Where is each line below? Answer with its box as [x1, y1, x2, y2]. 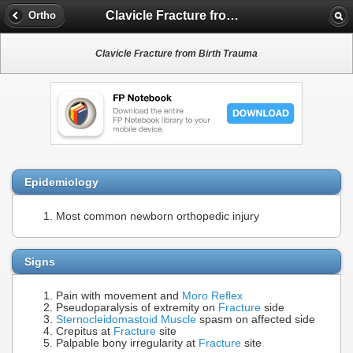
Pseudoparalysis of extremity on [56, 302, 218, 314]
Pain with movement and [56, 290, 182, 303]
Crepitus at [56, 325, 113, 338]
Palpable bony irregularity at [56, 337, 199, 350]
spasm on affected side [196, 314, 315, 326]
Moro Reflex [182, 290, 243, 303]
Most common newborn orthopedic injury [56, 210, 259, 223]
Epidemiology [24, 176, 98, 189]
